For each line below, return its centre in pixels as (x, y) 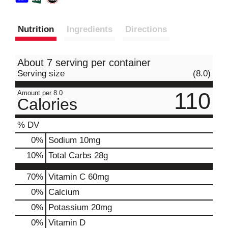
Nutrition (36, 29)
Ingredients (90, 29)
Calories (47, 104)
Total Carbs (70, 155)
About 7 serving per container (84, 62)
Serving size (41, 73)
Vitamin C (67, 177)
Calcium (64, 192)
